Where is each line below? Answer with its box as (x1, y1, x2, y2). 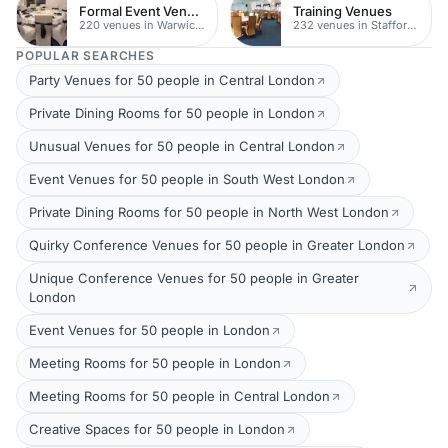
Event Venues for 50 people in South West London (29, 171, 345, 187)
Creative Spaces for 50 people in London (29, 421, 285, 437)
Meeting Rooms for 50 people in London (29, 355, 281, 371)
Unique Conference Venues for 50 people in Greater (29, 270, 359, 286)
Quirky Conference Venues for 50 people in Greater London (29, 237, 405, 253)
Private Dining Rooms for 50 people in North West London (29, 204, 389, 220)
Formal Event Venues (187, 2, 199, 19)
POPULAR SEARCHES (16, 48, 155, 63)
